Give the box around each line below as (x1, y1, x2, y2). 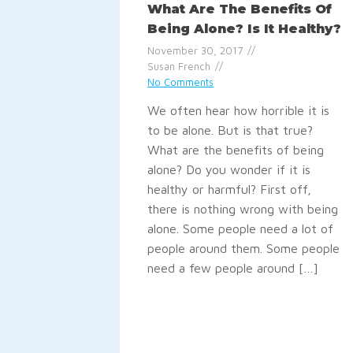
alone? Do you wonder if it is (147, 162, 310, 177)
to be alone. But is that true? (147, 123, 313, 138)
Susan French (147, 61, 210, 73)
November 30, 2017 (147, 45, 243, 58)
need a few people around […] (147, 261, 318, 276)
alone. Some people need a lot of (147, 221, 333, 236)
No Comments (147, 76, 214, 89)
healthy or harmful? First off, (147, 182, 311, 197)
